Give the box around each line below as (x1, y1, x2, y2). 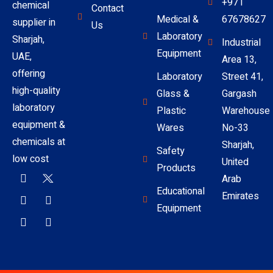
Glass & (156, 86, 190, 101)
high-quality (12, 83, 60, 98)
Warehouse (221, 103, 270, 118)
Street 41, (221, 69, 263, 84)
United (221, 154, 249, 169)
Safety (156, 143, 185, 158)
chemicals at (12, 134, 65, 149)
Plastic (156, 103, 186, 118)
